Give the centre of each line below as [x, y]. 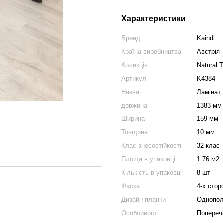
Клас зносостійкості [151, 146]
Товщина [135, 132]
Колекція [135, 65]
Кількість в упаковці [152, 172]
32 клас [208, 146]
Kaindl [206, 38]
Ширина [133, 119]
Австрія [208, 52]
